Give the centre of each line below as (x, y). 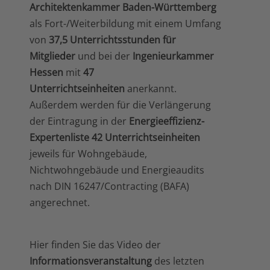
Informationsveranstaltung (91, 261)
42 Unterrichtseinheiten (146, 137)
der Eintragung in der (79, 121)
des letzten (178, 261)
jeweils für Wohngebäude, (88, 154)
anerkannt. (151, 89)
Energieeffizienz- (167, 121)
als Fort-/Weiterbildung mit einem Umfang (125, 24)
